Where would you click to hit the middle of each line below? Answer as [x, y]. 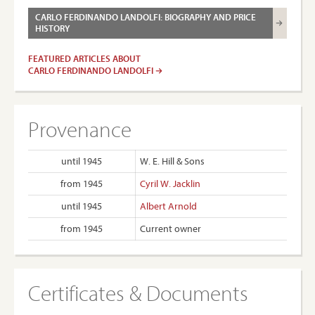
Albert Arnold [168, 206]
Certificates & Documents [138, 293]
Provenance [80, 129]
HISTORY [52, 28]
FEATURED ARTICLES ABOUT [84, 58]
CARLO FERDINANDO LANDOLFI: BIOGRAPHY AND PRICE [146, 17]
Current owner [171, 229]
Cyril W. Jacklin [170, 184]
